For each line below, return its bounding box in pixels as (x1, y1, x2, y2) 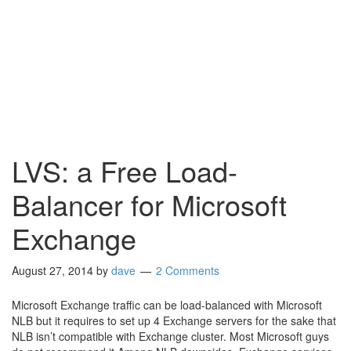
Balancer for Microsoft (12, 184, 287, 224)
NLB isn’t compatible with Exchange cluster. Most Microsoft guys (12, 328, 329, 344)
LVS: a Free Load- (12, 150, 237, 190)
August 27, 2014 (12, 262, 93, 278)
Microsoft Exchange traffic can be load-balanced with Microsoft (12, 297, 322, 313)
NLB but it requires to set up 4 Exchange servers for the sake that (12, 313, 336, 328)
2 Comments (156, 262, 219, 278)
